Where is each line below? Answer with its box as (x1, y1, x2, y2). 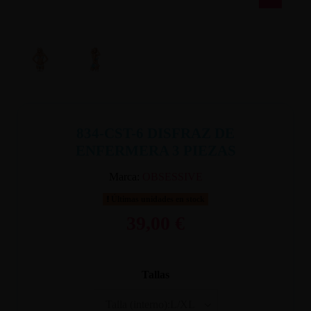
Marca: (108, 170, 140, 183)
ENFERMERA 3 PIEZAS (75, 142, 236, 159)
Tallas (142, 269, 169, 281)
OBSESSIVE (142, 170, 203, 183)
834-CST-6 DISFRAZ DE (76, 124, 235, 142)
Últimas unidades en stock (109, 194, 205, 204)
